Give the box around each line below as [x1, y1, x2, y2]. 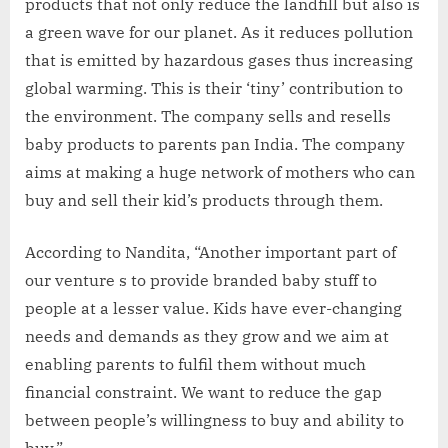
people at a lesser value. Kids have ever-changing [25, 297, 402, 318]
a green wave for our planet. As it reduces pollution [25, 21, 413, 42]
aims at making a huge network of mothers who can [25, 161, 415, 182]
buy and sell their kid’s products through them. [25, 189, 383, 210]
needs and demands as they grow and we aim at [25, 325, 389, 346]
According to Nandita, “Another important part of [25, 241, 396, 262]
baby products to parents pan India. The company [25, 133, 405, 154]
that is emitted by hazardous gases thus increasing [25, 49, 413, 70]
